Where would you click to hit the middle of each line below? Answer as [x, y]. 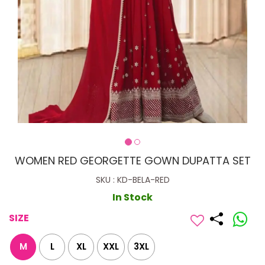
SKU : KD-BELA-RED [132, 180]
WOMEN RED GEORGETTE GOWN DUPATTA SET [132, 161]
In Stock [132, 198]
